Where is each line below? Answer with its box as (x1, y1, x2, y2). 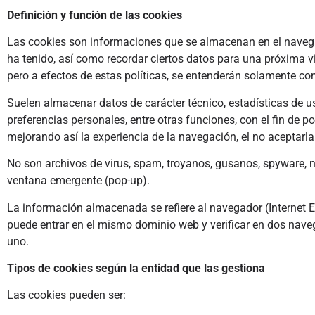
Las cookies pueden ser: (7, 288, 126, 302)
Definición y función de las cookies (7, 8, 182, 22)
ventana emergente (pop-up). (7, 174, 153, 188)
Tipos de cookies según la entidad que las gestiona (7, 261, 265, 275)
